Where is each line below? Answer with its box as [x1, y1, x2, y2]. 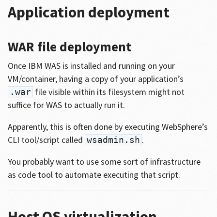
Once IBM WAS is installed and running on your [7, 60, 175, 71]
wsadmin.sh [86, 135, 140, 145]
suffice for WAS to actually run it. [7, 99, 125, 110]
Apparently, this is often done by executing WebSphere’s [7, 121, 208, 132]
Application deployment [7, 2, 170, 22]
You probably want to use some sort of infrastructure [7, 156, 201, 167]
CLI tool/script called [7, 134, 85, 145]
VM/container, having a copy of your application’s [7, 73, 184, 84]
